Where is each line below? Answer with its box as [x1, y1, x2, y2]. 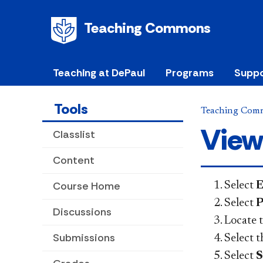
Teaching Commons [84, 19, 211, 37]
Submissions [53, 231, 115, 245]
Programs [165, 66, 214, 80]
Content [53, 153, 95, 168]
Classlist [53, 127, 95, 142]
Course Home [53, 179, 120, 194]
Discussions [53, 205, 112, 220]
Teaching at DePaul [52, 66, 145, 80]
